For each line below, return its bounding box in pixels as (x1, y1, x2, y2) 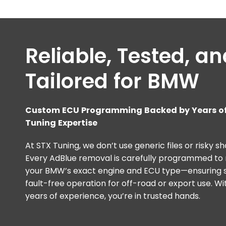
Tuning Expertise (25, 117, 97, 129)
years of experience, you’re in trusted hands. (25, 190, 200, 202)
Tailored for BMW (25, 67, 199, 95)
